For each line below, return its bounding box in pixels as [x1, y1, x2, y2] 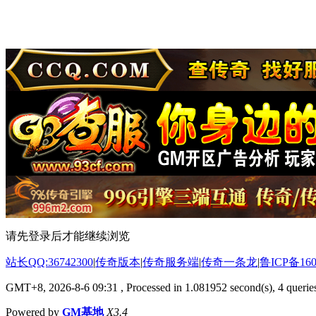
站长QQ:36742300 [6, 255, 93, 268]
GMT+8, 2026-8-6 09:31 [6, 281, 118, 293]
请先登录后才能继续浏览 [6, 229, 130, 242]
